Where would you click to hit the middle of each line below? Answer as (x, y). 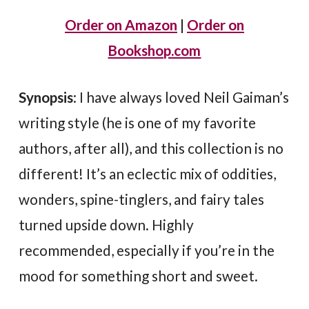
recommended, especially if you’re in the (147, 250)
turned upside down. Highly (107, 224)
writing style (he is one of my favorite (138, 122)
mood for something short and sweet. (139, 275)
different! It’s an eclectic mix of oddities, (148, 173)
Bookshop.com (154, 50)
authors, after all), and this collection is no (151, 148)
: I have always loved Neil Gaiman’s (181, 97)
